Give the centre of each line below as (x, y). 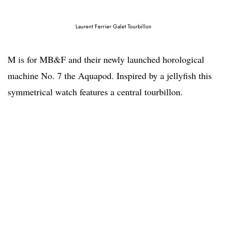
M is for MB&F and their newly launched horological (106, 59)
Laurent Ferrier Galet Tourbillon (113, 26)
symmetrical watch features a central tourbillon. (95, 91)
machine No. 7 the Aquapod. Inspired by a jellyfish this (110, 75)
